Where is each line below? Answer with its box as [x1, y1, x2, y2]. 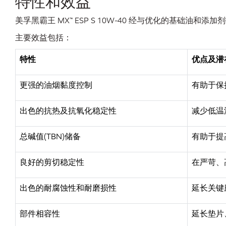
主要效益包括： [15, 32, 72, 43]
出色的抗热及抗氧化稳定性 [20, 105, 117, 116]
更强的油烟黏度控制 [20, 80, 92, 90]
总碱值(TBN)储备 [20, 131, 81, 142]
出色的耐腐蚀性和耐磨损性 [20, 183, 117, 193]
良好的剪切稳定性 [20, 157, 84, 167]
